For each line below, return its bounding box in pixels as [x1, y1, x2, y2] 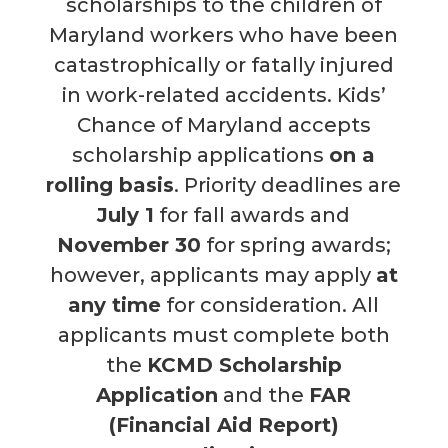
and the [218, 383, 310, 408]
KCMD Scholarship [146, 353, 342, 378]
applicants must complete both [57, 323, 390, 348]
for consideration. [161, 293, 353, 318]
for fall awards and [154, 203, 351, 228]
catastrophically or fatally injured [53, 53, 394, 78]
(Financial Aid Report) [108, 413, 339, 438]
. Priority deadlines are [174, 173, 402, 198]
